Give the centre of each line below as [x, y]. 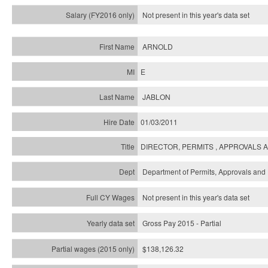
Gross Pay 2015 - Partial [182, 223]
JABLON [156, 97]
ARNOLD [158, 46]
